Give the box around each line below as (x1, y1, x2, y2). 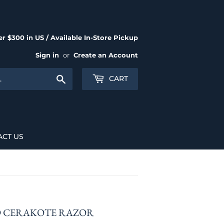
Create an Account (73, 51, 138, 59)
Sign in (35, 51, 59, 59)
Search (66, 73, 91, 82)
